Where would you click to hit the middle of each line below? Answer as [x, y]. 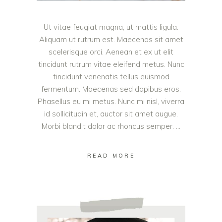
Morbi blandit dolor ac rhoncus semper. [109, 126]
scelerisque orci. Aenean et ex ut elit [111, 52]
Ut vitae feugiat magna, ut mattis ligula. [111, 27]
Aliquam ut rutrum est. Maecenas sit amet [111, 39]
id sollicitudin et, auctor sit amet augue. [111, 113]
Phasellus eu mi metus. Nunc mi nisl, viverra [111, 101]
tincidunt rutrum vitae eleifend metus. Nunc [111, 64]
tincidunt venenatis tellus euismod [111, 76]
